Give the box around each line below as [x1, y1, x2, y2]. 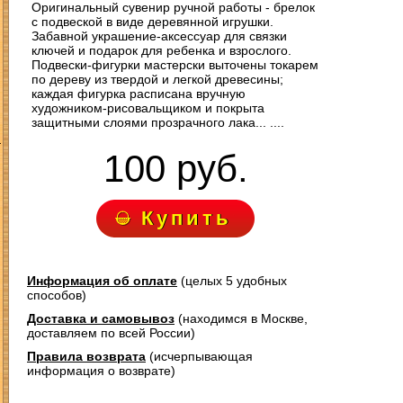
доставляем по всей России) [27, 326, 195, 340]
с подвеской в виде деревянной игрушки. [31, 14, 273, 29]
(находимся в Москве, [175, 311, 308, 326]
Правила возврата [27, 349, 146, 363]
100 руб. [103, 148, 248, 190]
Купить [141, 207, 232, 229]
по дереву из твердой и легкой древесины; [31, 72, 283, 86]
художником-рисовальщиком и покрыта [31, 101, 264, 115]
